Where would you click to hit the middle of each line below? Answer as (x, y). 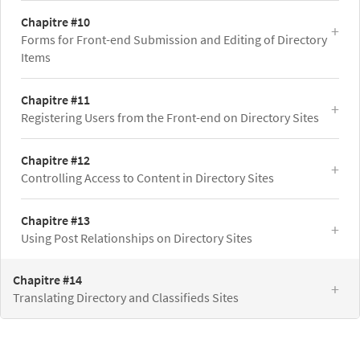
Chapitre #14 (47, 280)
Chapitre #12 (55, 160)
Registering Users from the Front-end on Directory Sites (170, 118)
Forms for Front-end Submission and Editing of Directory (174, 40)
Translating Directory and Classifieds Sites (126, 298)
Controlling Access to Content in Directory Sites (147, 178)
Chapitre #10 (55, 22)
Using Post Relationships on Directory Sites (137, 238)
